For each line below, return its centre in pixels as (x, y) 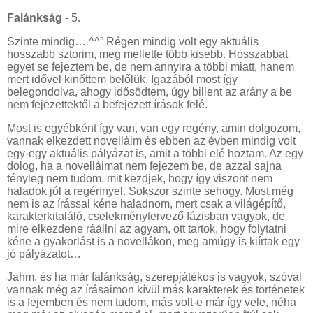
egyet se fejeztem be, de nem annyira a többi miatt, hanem (151, 66)
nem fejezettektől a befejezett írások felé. (107, 104)
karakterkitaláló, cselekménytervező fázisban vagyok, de (146, 216)
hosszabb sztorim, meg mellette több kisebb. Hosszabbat (147, 54)
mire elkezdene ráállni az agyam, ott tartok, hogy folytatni (147, 228)
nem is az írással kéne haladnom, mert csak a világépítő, (146, 203)
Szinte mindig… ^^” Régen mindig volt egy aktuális (133, 41)
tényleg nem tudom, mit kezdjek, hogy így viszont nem (140, 178)
